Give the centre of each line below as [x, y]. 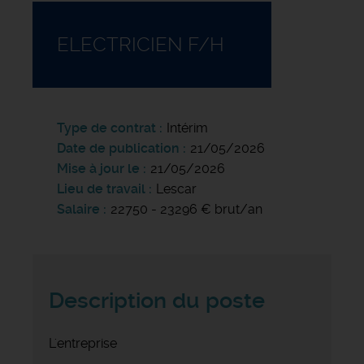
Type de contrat [106, 128]
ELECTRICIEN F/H [141, 44]
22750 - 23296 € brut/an [186, 209]
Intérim [187, 128]
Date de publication [120, 148]
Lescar [176, 188]
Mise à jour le [98, 168]
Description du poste [157, 300]
